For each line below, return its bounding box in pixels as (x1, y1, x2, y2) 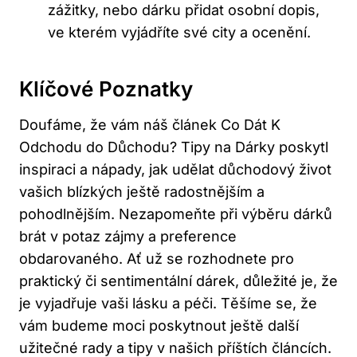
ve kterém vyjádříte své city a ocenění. (48, 24, 311, 41)
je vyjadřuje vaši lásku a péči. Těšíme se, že (19, 295, 317, 312)
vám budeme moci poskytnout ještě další (19, 317, 299, 335)
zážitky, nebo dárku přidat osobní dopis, (48, 2, 320, 19)
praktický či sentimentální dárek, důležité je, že (19, 273, 338, 290)
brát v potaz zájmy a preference (19, 228, 237, 245)
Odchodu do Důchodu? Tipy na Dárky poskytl (19, 139, 328, 156)
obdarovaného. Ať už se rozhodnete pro (19, 250, 294, 268)
